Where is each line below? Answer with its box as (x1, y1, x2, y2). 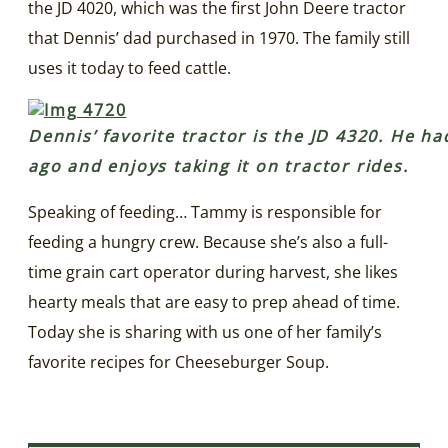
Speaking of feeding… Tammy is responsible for (28, 200, 382, 223)
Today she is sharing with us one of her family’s (28, 320, 382, 343)
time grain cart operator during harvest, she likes (28, 260, 398, 283)
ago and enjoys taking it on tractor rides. (28, 154, 409, 177)
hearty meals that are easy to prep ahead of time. (28, 290, 400, 313)
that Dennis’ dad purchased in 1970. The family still (28, 26, 410, 49)
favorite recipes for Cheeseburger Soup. (28, 350, 329, 373)
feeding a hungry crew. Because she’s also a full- (28, 230, 388, 253)
